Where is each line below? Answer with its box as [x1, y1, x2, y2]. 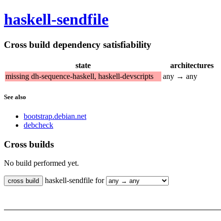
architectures [170, 61, 214, 70]
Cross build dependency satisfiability [4, 39, 151, 50]
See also [4, 93, 26, 101]
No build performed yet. [4, 159, 79, 168]
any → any [163, 72, 197, 80]
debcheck [24, 120, 53, 129]
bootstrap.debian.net [24, 111, 86, 120]
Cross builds [4, 139, 54, 149]
